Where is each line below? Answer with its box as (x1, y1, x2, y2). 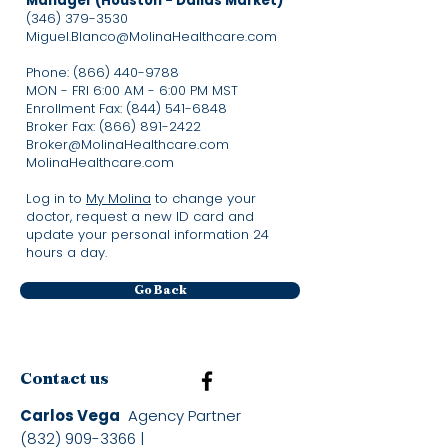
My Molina (86, 189, 151, 208)
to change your (151, 189, 256, 208)
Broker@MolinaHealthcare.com (26, 135, 229, 154)
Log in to (26, 189, 86, 208)
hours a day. (26, 243, 107, 262)
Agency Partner (120, 405, 277, 426)
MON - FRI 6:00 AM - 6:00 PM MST (26, 81, 238, 100)
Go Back (133, 284, 187, 297)
